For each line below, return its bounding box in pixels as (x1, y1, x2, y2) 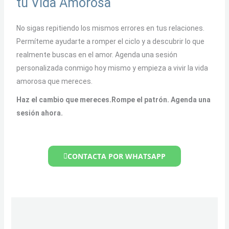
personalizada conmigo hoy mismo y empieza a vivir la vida (16, 63, 208, 72)
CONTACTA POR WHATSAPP (67, 151, 166, 161)
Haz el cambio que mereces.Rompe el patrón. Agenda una (16, 96, 211, 104)
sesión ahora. (16, 109, 63, 118)
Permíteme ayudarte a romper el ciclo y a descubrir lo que (16, 37, 204, 45)
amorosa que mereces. (16, 77, 93, 85)
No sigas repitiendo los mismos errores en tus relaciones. (16, 24, 204, 32)
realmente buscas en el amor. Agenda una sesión (16, 50, 177, 59)
